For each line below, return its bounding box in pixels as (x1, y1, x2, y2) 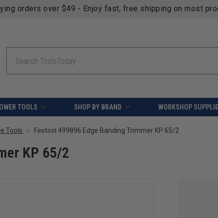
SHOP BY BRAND (73, 103, 122, 111)
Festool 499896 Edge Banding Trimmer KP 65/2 (34, 127, 179, 135)
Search (6, 48, 25, 56)
